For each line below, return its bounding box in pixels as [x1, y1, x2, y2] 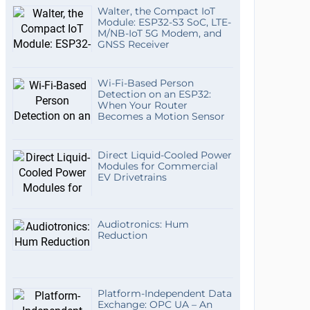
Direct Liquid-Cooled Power [97, 149, 232, 161]
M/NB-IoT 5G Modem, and [97, 27, 221, 39]
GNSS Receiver [97, 38, 170, 51]
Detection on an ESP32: [97, 88, 211, 100]
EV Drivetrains [97, 171, 167, 183]
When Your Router [97, 99, 188, 111]
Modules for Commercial [97, 160, 218, 172]
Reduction [97, 229, 147, 241]
